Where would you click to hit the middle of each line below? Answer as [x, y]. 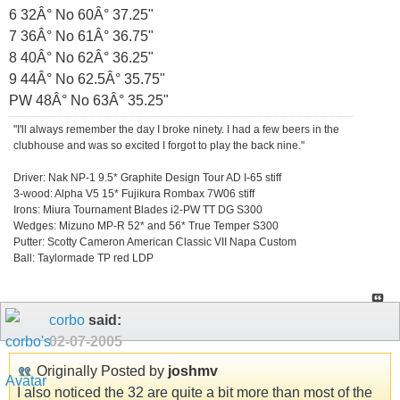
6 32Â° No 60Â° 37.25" [81, 14]
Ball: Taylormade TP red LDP [83, 258]
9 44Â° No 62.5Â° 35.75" [87, 79]
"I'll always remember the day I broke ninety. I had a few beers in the [176, 129]
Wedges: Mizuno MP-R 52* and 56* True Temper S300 [146, 225]
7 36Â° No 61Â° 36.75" [81, 36]
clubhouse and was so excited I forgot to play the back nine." [159, 145]
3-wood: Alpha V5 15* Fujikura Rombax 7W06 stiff [134, 193]
